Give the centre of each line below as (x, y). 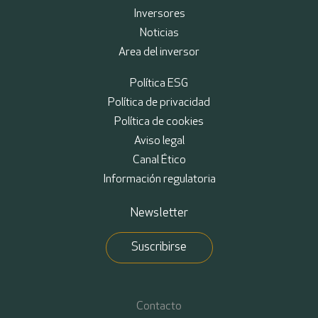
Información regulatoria (159, 179)
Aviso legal (159, 141)
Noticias (159, 33)
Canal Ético (159, 160)
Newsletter (159, 213)
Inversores (159, 14)
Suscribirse (159, 247)
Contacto (159, 306)
